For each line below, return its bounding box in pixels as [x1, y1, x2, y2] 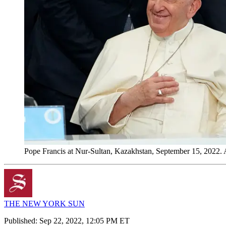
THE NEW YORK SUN [4, 199, 85, 208]
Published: [4, 216, 39, 225]
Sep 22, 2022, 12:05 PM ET [39, 216, 130, 225]
